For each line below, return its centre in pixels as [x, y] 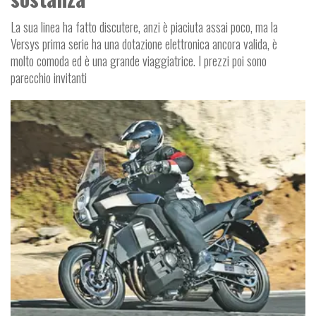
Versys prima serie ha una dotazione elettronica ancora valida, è [145, 43]
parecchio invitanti [49, 77]
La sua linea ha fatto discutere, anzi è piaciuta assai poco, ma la [144, 26]
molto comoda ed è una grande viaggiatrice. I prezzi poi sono [139, 60]
